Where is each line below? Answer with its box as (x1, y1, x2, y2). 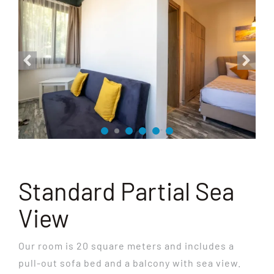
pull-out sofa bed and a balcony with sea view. (18, 257, 241, 268)
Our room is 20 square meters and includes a (18, 240, 234, 251)
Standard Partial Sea (18, 176, 234, 206)
